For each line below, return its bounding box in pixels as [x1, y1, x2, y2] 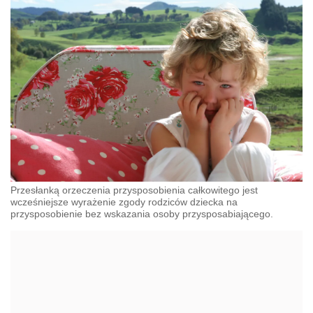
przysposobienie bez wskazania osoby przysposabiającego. [10, 208, 273, 219]
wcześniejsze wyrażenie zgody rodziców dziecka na [10, 196, 238, 208]
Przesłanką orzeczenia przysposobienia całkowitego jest [10, 184, 258, 196]
